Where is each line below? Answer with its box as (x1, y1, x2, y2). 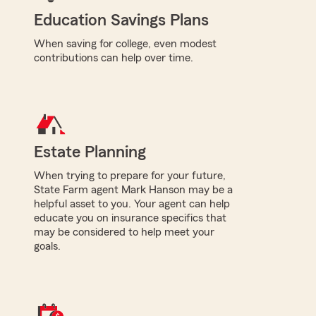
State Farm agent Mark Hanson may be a (34, 183, 233, 195)
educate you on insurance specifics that (34, 212, 226, 224)
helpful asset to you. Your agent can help (34, 197, 230, 209)
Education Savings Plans (34, 11, 209, 29)
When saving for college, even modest (34, 37, 217, 49)
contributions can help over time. (34, 51, 193, 63)
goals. (34, 240, 61, 252)
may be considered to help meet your (34, 226, 214, 238)
